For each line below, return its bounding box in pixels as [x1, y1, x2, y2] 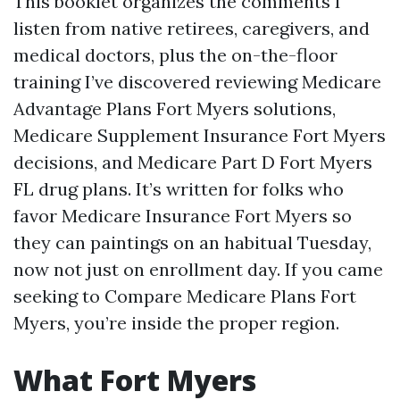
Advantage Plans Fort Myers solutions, [13, 97, 336, 120]
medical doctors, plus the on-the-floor [13, 44, 337, 66]
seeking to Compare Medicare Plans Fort [13, 285, 356, 307]
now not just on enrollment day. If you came [13, 258, 383, 280]
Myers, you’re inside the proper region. [13, 312, 339, 334]
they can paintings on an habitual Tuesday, [13, 231, 371, 254]
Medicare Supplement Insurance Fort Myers [13, 124, 386, 146]
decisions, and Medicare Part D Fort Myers [13, 151, 372, 173]
